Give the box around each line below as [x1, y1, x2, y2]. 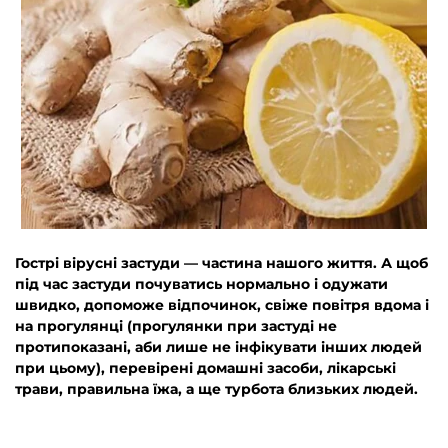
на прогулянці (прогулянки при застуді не [15, 317, 337, 335]
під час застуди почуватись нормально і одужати [15, 275, 388, 293]
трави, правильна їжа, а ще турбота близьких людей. [15, 380, 418, 398]
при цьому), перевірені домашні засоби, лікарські [15, 359, 396, 377]
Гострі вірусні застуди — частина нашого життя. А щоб [15, 254, 428, 272]
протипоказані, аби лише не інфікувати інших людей [15, 338, 422, 356]
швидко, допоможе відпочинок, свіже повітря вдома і [15, 296, 429, 314]
